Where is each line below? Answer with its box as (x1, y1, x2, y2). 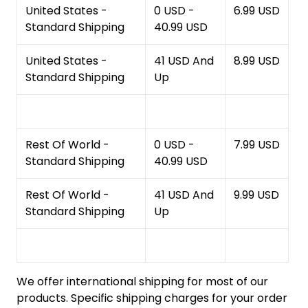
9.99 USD (234, 186, 279, 203)
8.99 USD (234, 52, 280, 69)
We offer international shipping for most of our (16, 273, 268, 289)
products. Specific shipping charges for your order (16, 289, 287, 306)
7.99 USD (234, 136, 280, 153)
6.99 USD (234, 2, 280, 19)
